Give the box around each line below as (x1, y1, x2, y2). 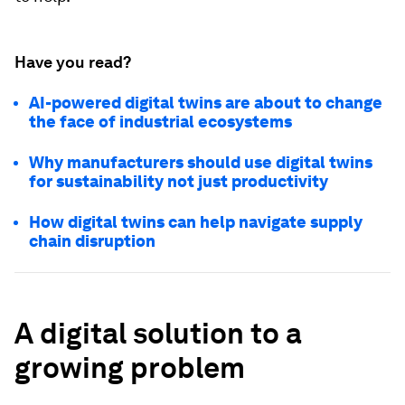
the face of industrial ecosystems (29, 112, 292, 131)
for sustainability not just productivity (29, 172, 328, 191)
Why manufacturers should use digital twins (29, 153, 372, 172)
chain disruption (29, 231, 155, 250)
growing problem (14, 350, 245, 385)
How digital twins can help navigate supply (29, 212, 363, 231)
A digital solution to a (14, 316, 302, 351)
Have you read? (14, 52, 131, 71)
